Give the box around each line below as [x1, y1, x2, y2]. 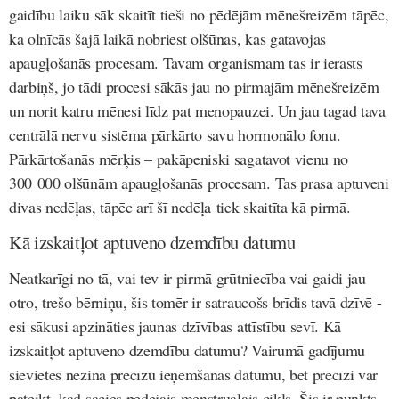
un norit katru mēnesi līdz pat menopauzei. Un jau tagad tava [9, 100, 386, 122]
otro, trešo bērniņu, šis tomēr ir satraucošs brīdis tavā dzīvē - [9, 291, 382, 313]
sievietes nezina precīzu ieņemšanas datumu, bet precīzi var [9, 363, 379, 386]
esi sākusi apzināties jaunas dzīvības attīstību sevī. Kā [9, 315, 342, 338]
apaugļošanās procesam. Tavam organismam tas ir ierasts [9, 52, 362, 74]
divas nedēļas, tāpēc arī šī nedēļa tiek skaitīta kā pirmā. [9, 196, 356, 218]
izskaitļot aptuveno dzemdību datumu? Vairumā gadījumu [9, 339, 366, 362]
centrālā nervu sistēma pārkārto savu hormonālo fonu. [9, 124, 341, 146]
